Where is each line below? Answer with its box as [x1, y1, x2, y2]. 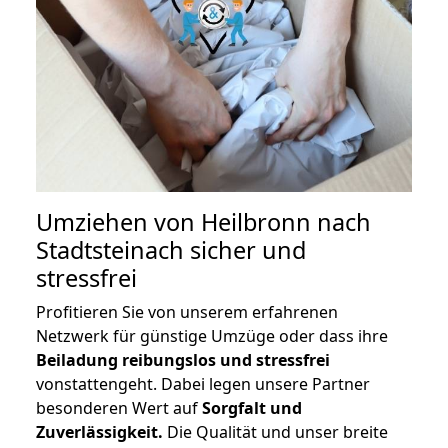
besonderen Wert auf [36, 397, 202, 420]
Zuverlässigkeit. [36, 421, 163, 444]
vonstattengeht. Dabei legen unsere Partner [36, 373, 370, 396]
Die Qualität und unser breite [163, 421, 388, 444]
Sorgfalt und [202, 397, 302, 420]
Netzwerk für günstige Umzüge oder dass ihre [36, 325, 388, 348]
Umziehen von [36, 206, 201, 239]
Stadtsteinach [36, 234, 184, 267]
